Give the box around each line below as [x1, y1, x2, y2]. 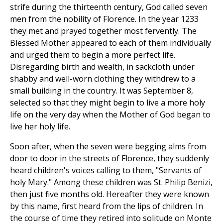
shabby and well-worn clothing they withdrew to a [10, 73, 196, 84]
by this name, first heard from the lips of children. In [10, 200, 203, 212]
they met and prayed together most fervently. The [10, 25, 197, 36]
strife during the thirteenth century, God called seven [10, 1, 208, 12]
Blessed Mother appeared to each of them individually [10, 37, 211, 48]
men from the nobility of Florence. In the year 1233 [10, 13, 199, 24]
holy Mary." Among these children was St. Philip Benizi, [10, 176, 213, 188]
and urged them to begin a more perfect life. [10, 49, 175, 60]
